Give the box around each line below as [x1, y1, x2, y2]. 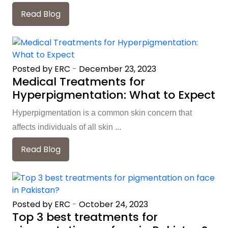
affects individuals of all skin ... [12, 123, 121, 131]
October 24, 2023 [79, 198, 148, 210]
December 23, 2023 [79, 63, 156, 75]
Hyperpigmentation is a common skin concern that [12, 108, 192, 117]
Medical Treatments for [12, 74, 145, 90]
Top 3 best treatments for [12, 209, 158, 225]
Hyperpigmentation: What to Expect [12, 87, 215, 103]
